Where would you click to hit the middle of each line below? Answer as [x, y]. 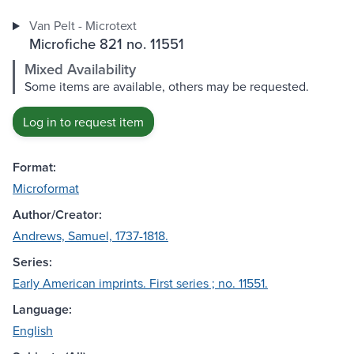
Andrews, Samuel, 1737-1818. [90, 236]
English [33, 331]
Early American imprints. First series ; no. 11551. [140, 283]
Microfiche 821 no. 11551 [106, 44]
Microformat [46, 188]
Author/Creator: [57, 215]
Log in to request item [83, 122]
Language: [42, 310]
